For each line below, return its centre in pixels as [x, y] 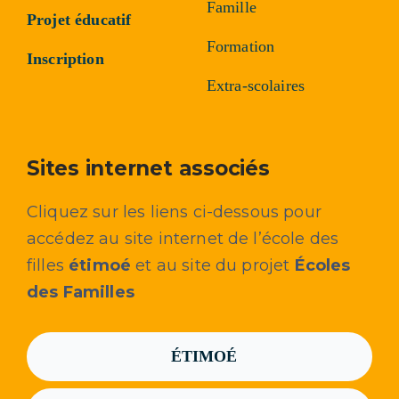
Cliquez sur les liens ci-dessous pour [174, 212]
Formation [240, 47]
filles [48, 266]
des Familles [80, 293]
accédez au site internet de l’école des [183, 239]
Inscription [65, 59]
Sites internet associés [148, 169]
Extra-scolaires [256, 86]
